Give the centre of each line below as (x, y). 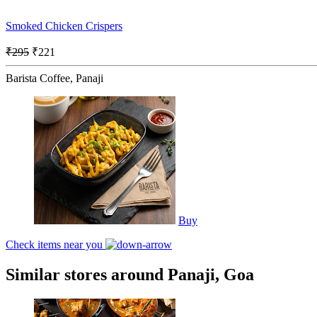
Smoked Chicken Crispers (64, 25)
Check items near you (56, 244)
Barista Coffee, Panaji (54, 78)
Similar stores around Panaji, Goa (130, 274)
